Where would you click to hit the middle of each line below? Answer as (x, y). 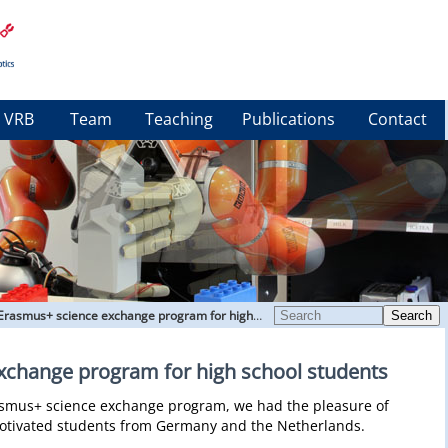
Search (411, 315)
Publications (288, 119)
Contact (397, 119)
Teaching (178, 119)
